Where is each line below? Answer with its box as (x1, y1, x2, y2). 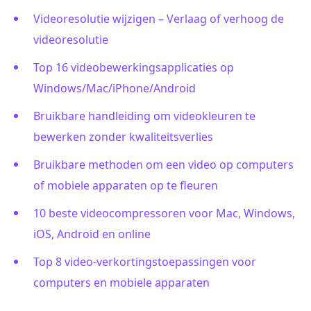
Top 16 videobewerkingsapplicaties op (33, 60, 234, 76)
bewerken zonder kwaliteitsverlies (33, 129, 213, 145)
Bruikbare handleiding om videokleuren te (33, 108, 255, 124)
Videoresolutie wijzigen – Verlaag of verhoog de (33, 11, 284, 27)
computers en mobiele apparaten (33, 275, 210, 291)
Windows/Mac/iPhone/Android (33, 81, 196, 96)
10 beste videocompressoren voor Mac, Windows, (33, 205, 295, 221)
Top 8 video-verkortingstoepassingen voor (33, 254, 256, 270)
